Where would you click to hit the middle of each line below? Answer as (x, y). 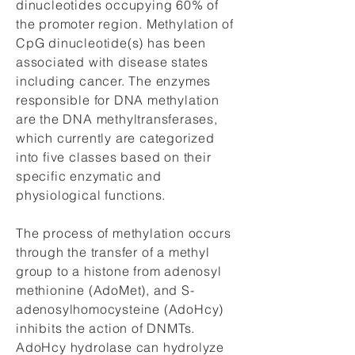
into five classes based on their (114, 157)
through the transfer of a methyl (113, 252)
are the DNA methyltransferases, (117, 119)
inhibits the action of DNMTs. (106, 328)
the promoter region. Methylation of (125, 24)
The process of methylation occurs (124, 233)
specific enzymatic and (89, 176)
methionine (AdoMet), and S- (105, 290)
